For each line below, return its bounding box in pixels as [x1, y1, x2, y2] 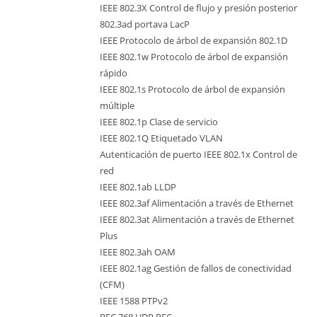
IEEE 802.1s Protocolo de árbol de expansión [100, 82, 285, 96]
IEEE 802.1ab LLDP [100, 180, 176, 193]
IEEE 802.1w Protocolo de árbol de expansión [100, 50, 288, 63]
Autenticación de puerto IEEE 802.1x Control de [100, 147, 297, 161]
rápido [100, 66, 127, 79]
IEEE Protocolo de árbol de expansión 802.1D [100, 33, 287, 47]
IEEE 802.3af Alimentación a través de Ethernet [100, 196, 294, 209]
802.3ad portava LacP [100, 17, 190, 30]
